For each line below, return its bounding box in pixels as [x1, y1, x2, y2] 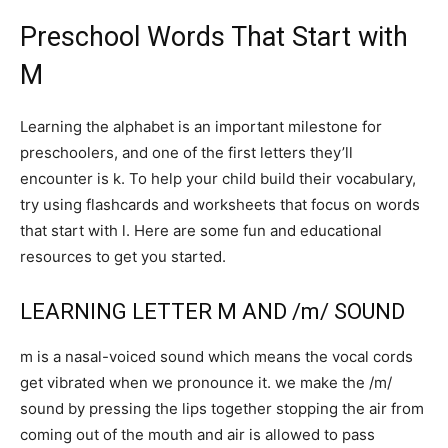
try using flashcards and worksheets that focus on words [20, 194, 420, 214]
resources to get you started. [20, 246, 226, 266]
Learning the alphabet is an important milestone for [20, 116, 382, 136]
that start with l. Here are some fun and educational [20, 220, 382, 240]
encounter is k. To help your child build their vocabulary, [20, 168, 416, 188]
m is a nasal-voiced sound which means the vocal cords [20, 346, 413, 366]
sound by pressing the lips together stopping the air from [20, 398, 424, 418]
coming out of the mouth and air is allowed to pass [20, 424, 375, 444]
